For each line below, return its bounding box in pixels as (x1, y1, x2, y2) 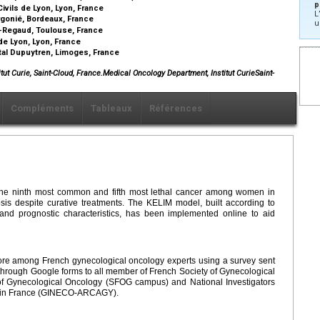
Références (149, 102, 202, 114)
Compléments (11, 102, 74, 114)
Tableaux (91, 102, 132, 114)
